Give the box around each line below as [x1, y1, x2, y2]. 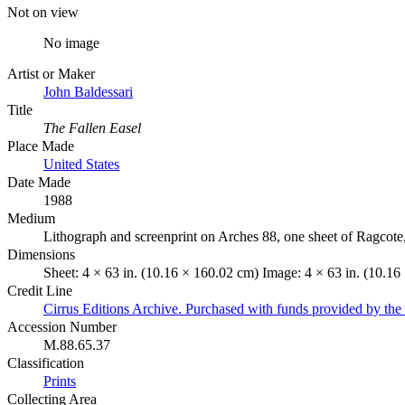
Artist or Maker [7, 65, 95, 81]
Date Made [7, 174, 71, 190]
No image [43, 34, 99, 51]
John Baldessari [43, 83, 133, 99]
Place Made [7, 137, 74, 154]
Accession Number [7, 318, 117, 334]
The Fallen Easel [43, 119, 141, 136]
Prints [43, 372, 76, 389]
